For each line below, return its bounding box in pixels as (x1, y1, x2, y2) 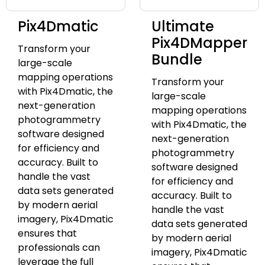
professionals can (18, 241, 100, 255)
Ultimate (151, 17, 214, 37)
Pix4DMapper (151, 33, 247, 53)
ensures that (18, 227, 77, 241)
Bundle (151, 50, 202, 70)
